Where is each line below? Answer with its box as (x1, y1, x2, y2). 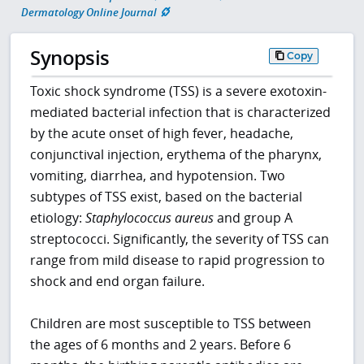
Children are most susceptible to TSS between (30, 314, 312, 333)
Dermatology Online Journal (21, 4, 157, 19)
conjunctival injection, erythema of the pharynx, (30, 145, 323, 164)
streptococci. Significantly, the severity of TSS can (30, 230, 330, 249)
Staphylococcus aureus (85, 209, 214, 227)
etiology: (30, 209, 86, 227)
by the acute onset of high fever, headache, (30, 124, 294, 143)
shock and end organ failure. (30, 272, 206, 291)
